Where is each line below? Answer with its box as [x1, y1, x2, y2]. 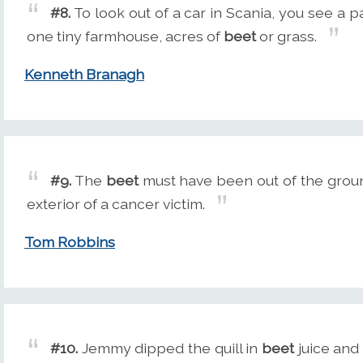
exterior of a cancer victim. [27, 195, 205, 213]
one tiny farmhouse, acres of [27, 28, 224, 45]
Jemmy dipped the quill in [78, 340, 262, 357]
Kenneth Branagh [24, 66, 144, 83]
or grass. [256, 28, 317, 45]
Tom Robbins [24, 233, 115, 251]
